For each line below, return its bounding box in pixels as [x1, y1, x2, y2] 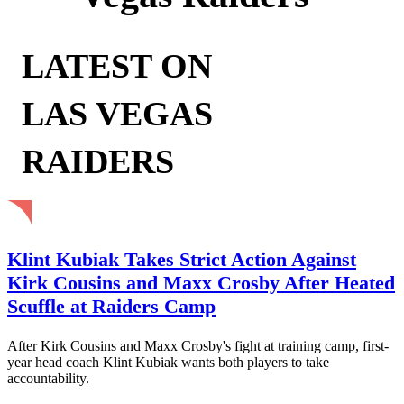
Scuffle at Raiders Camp [7, 294, 216, 317]
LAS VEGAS [22, 95, 213, 133]
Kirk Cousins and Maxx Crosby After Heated [7, 271, 395, 294]
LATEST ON [22, 47, 212, 85]
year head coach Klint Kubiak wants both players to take [7, 353, 329, 370]
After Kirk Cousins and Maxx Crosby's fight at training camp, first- [7, 337, 389, 353]
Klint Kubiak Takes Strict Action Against [7, 247, 356, 271]
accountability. [7, 370, 89, 386]
